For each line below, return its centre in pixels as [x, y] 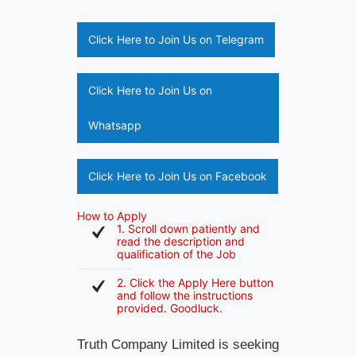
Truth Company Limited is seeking [178, 344]
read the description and [180, 241]
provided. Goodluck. [169, 308]
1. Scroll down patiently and [188, 228]
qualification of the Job [176, 254]
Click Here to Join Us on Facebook [177, 176]
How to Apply [112, 216]
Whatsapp [114, 125]
